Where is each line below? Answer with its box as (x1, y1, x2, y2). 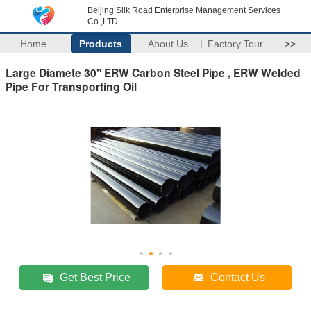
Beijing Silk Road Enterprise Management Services (87, 6, 280, 15)
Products (79, 38, 123, 49)
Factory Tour (208, 38, 264, 49)
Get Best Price (60, 271, 131, 283)
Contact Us (210, 271, 266, 283)
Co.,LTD (87, 17, 118, 26)
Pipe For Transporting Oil (6, 78, 137, 94)
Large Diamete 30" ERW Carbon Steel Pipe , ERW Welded (6, 64, 301, 81)
